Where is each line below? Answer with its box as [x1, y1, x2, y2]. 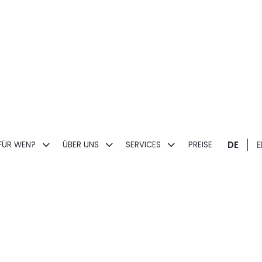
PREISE [188, 139, 212, 150]
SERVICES [126, 139, 164, 150]
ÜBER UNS [63, 139, 102, 150]
